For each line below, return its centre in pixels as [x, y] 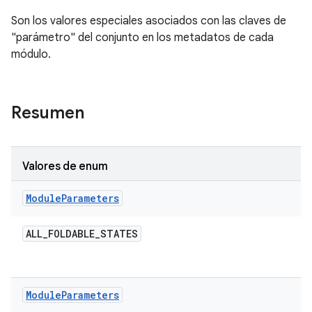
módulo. [31, 54]
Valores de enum [65, 166]
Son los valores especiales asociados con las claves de [149, 21]
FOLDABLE [71, 234]
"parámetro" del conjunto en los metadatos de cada [142, 38]
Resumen [48, 113]
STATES [119, 234]
